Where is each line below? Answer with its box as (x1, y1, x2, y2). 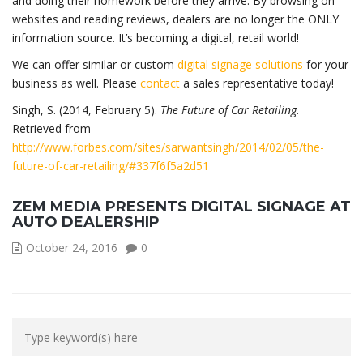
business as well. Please (12, 75, 140, 92)
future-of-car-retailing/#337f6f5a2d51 (12, 158, 209, 174)
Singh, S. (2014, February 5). (12, 102, 160, 118)
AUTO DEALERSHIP (12, 213, 160, 232)
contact (140, 75, 180, 92)
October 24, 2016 (26, 240, 117, 256)
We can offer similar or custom (12, 57, 177, 73)
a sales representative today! (180, 75, 334, 92)
